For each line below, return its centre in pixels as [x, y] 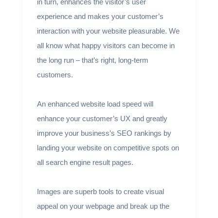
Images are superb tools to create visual [100, 191]
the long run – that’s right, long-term [92, 60]
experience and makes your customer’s [100, 16]
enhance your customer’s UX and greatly [102, 118]
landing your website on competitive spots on [108, 148]
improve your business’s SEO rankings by [104, 133]
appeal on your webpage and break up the [103, 206]
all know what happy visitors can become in [106, 45]
